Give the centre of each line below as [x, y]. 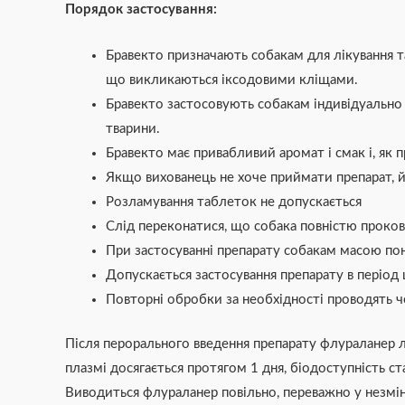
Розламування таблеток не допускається [234, 202]
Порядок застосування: [141, 9]
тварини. [133, 128]
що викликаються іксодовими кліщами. [232, 80]
